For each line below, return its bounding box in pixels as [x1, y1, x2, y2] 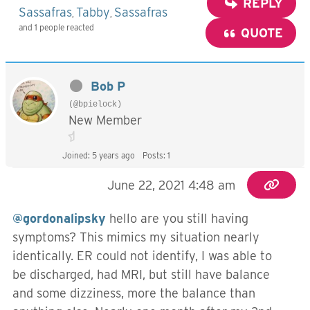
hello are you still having [106, 211, 248, 226]
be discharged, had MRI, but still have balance [12, 267, 270, 282]
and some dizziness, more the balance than [12, 286, 255, 300]
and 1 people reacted [19, 21, 94, 33]
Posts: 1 [143, 150, 170, 161]
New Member [69, 113, 142, 127]
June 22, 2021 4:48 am [107, 178, 236, 192]
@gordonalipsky [12, 211, 106, 226]
